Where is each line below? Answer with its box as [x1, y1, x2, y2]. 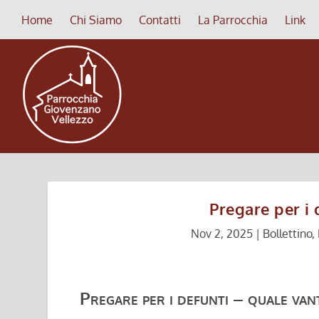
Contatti [139, 12, 181, 27]
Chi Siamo [70, 12, 122, 27]
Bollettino [262, 226, 312, 241]
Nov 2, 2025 [190, 226, 253, 241]
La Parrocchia [198, 12, 268, 27]
